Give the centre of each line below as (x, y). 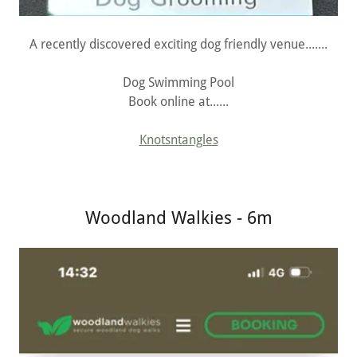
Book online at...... (178, 102)
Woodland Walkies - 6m (178, 218)
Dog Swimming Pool (178, 83)
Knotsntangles (178, 140)
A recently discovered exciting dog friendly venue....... (178, 45)
